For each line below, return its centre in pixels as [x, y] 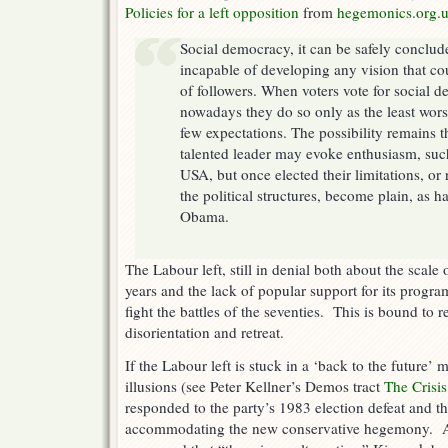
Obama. [204, 216]
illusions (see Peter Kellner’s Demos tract [254, 386]
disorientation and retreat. [204, 332]
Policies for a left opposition [212, 12]
